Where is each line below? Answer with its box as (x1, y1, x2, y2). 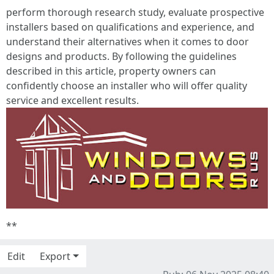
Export (40, 249, 70, 263)
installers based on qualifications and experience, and (6, 20, 254, 34)
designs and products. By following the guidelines (6, 50, 237, 63)
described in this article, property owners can (6, 64, 216, 78)
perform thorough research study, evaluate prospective (6, 6, 264, 19)
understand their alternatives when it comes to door (6, 35, 249, 48)
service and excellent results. (6, 94, 139, 107)
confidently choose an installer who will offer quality (6, 79, 247, 92)
